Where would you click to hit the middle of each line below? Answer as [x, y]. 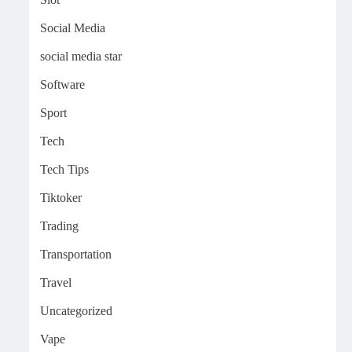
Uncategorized [76, 311]
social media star [81, 56]
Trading [59, 226]
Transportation [75, 254]
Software [62, 84]
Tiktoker [60, 198]
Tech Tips [64, 169]
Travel [55, 282]
